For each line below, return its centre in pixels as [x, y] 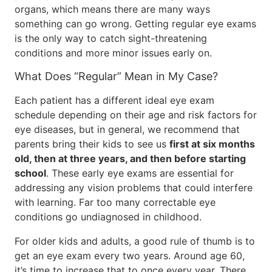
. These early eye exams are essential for [140, 173]
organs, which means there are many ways [112, 9]
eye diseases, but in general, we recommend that [127, 129]
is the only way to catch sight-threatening [111, 38]
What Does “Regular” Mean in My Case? [116, 76]
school [30, 173]
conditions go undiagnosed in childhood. [108, 217]
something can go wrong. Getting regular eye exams [135, 24]
